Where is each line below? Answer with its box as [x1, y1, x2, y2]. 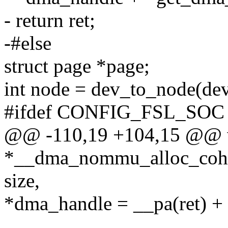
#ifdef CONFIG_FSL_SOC [4, 101, 224, 123]
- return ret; [4, 9, 95, 32]
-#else [4, 32, 51, 54]
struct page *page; [4, 55, 150, 77]
